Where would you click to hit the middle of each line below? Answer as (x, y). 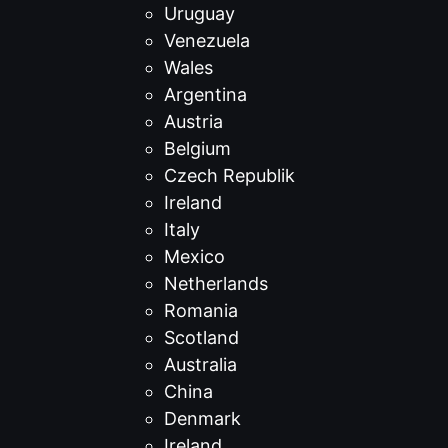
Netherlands (216, 283)
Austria (193, 121)
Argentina (205, 94)
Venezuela (207, 40)
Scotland (201, 337)
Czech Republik (229, 175)
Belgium (197, 148)
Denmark (202, 418)
